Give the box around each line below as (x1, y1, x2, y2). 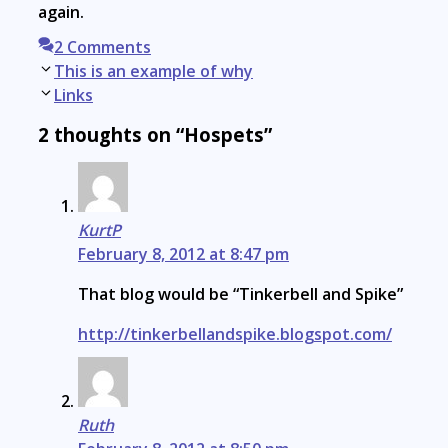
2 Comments (54, 35, 151, 58)
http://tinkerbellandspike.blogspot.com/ (78, 323, 392, 346)
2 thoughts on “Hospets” (38, 121, 272, 147)
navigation (37, 82, 120, 105)
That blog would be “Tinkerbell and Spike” (78, 283, 403, 306)
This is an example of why (54, 59, 253, 82)
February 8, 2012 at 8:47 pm (78, 243, 289, 266)
